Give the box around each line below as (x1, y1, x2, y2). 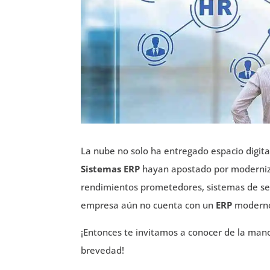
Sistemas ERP (81, 162, 143, 175)
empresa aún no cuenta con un (81, 198, 216, 211)
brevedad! (81, 243, 125, 256)
